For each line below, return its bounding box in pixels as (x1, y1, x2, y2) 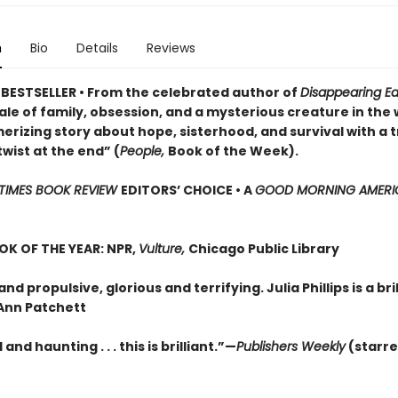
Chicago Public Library (187, 240, 339, 258)
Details (76, 39, 118, 57)
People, (119, 142, 168, 160)
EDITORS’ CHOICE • (120, 181, 243, 199)
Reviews (146, 39, 195, 57)
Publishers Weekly (235, 338, 346, 355)
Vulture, (138, 240, 188, 258)
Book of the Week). (167, 142, 298, 160)
